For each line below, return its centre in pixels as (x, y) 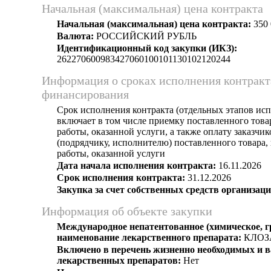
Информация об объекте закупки (127, 211)
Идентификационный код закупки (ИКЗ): (147, 48)
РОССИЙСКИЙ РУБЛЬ (145, 36)
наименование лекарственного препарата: (149, 237)
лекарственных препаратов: (119, 260)
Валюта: (75, 36)
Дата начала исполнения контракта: (136, 165)
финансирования (85, 94)
